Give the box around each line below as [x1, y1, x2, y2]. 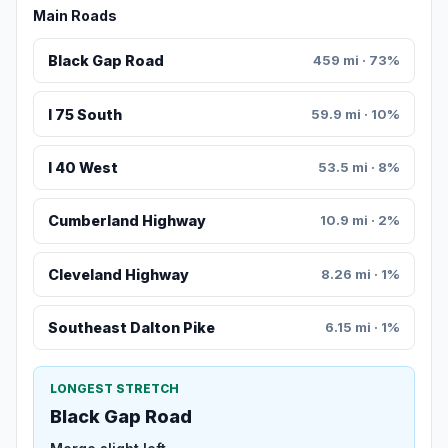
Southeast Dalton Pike [47, 319, 215, 337]
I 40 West [47, 159, 118, 177]
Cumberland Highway [47, 212, 206, 230]
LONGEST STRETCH [50, 381, 179, 397]
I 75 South [47, 105, 122, 123]
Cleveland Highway [47, 265, 189, 283]
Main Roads [33, 7, 117, 25]
